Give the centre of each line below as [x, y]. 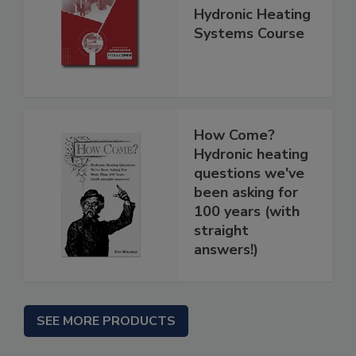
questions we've [249, 173]
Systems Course [249, 33]
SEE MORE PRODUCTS [106, 321]
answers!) [226, 249]
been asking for [246, 192]
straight [221, 230]
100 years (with [247, 211]
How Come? [234, 135]
